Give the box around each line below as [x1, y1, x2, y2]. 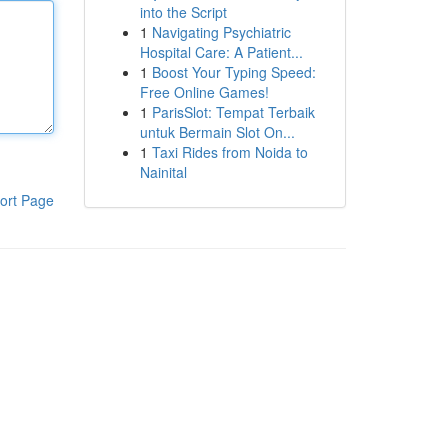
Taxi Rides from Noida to [151, 142, 308, 162]
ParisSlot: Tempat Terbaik [151, 102, 315, 122]
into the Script [139, 2, 227, 22]
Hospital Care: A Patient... [139, 42, 303, 62]
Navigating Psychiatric [151, 22, 291, 42]
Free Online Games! [139, 82, 269, 102]
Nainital [139, 162, 187, 182]
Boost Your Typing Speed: [151, 62, 316, 82]
